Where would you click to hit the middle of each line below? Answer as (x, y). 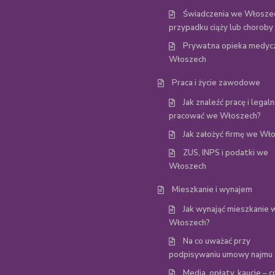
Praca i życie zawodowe (216, 83)
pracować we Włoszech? (215, 116)
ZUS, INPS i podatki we (226, 153)
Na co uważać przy (217, 241)
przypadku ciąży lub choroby (221, 28)
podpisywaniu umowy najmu (221, 255)
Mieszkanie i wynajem (212, 190)
